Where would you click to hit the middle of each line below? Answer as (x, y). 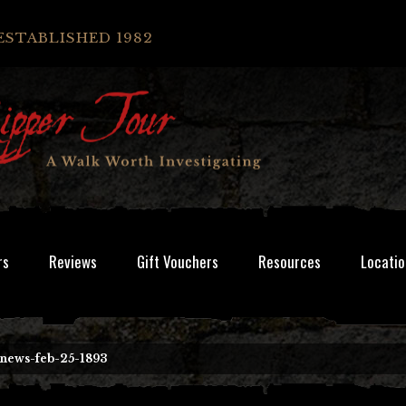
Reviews (73, 261)
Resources (290, 261)
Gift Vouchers (178, 261)
